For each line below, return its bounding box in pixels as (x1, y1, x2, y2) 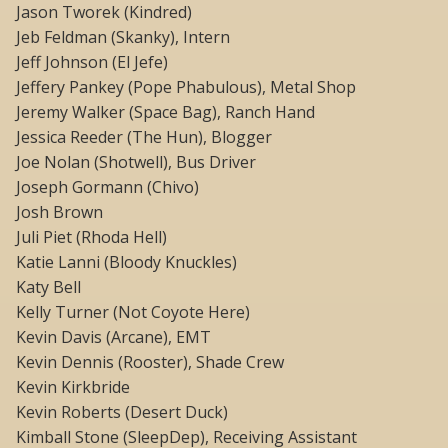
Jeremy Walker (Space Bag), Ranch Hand (16, 101, 315, 124)
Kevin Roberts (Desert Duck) (16, 401, 228, 424)
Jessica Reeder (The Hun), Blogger (16, 126, 272, 149)
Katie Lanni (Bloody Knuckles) (16, 251, 237, 274)
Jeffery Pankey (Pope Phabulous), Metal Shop (16, 76, 356, 99)
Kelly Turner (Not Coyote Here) (16, 301, 250, 324)
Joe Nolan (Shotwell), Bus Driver (16, 151, 256, 174)
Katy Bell (16, 276, 81, 299)
